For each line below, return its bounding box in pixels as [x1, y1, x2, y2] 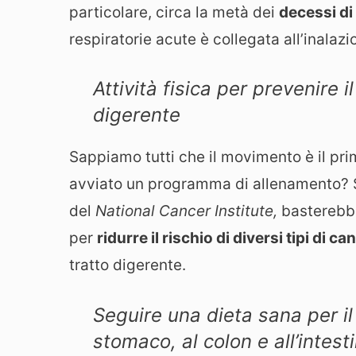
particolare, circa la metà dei [69, 2, 279, 21]
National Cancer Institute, [95, 202, 281, 221]
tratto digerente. [69, 256, 186, 275]
